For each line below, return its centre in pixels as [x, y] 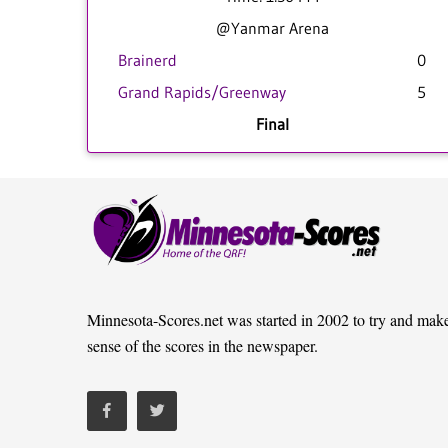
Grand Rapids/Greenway [202, 92]
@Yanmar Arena [272, 28]
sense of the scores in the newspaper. [202, 345]
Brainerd [147, 60]
